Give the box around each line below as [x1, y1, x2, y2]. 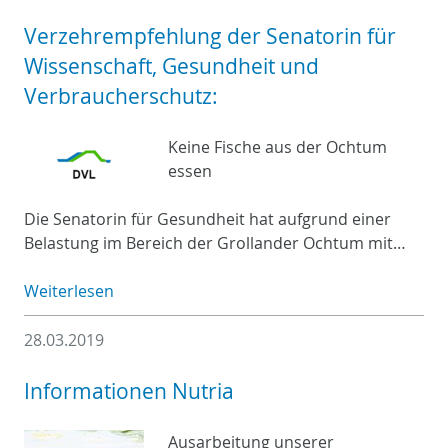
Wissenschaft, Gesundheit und [24, 51, 319, 80]
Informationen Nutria [24, 376, 234, 405]
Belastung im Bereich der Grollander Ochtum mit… [24, 231, 406, 254]
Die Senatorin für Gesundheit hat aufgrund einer [24, 207, 391, 230]
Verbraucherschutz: [24, 81, 218, 110]
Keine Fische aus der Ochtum [168, 135, 387, 158]
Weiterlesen [24, 279, 114, 302]
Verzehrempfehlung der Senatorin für [24, 21, 396, 50]
